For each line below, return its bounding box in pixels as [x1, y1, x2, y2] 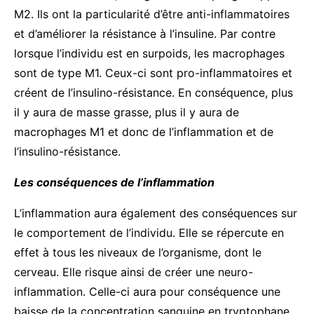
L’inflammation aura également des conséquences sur [14, 205, 297, 220]
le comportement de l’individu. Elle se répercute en [14, 225, 284, 240]
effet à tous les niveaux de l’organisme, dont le [14, 245, 261, 259]
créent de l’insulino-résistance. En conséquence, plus [14, 85, 293, 100]
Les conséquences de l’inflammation [14, 175, 214, 189]
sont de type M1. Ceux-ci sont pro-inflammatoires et [14, 65, 292, 80]
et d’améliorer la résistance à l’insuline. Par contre [14, 26, 275, 41]
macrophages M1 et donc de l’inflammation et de [14, 124, 273, 139]
